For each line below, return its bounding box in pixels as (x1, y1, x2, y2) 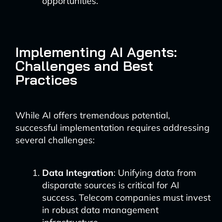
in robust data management (42, 204, 159, 216)
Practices (15, 71, 77, 88)
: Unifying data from (113, 167, 196, 178)
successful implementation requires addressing (15, 122, 210, 133)
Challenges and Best (15, 57, 153, 74)
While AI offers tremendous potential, (15, 110, 170, 121)
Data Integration (42, 167, 113, 178)
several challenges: (15, 134, 95, 146)
